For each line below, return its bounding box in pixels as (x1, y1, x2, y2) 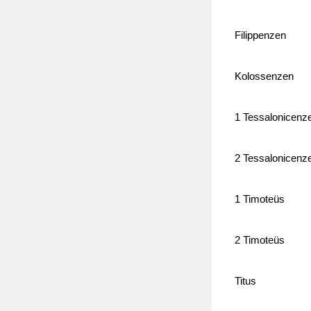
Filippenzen (234, 30, 289, 42)
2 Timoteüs (234, 235, 287, 246)
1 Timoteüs (234, 194, 287, 205)
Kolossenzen (234, 71, 296, 83)
